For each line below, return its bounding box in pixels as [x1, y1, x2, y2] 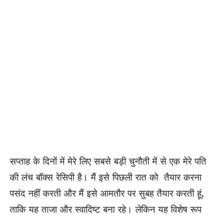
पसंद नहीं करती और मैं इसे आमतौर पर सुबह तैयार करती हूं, [10, 187, 204, 199]
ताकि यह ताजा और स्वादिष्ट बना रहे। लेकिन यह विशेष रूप [10, 203, 201, 215]
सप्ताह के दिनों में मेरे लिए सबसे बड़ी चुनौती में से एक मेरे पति [10, 155, 206, 167]
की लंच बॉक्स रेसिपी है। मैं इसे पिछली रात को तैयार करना [10, 171, 201, 183]
